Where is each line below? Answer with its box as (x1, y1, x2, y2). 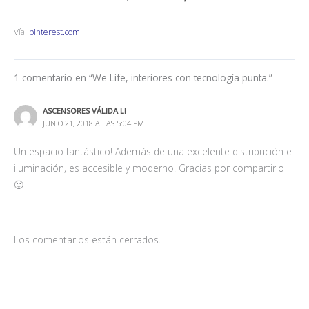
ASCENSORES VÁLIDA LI (42, 106, 126, 117)
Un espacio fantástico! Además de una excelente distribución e (14, 145, 292, 159)
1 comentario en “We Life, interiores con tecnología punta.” (14, 70, 272, 84)
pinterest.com (29, 26, 80, 38)
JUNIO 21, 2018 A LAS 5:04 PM (42, 118, 144, 129)
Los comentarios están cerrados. (14, 232, 161, 246)
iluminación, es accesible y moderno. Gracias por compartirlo (14, 161, 284, 175)
